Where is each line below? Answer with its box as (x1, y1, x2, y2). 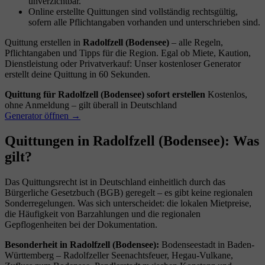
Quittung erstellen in (5, 37, 83, 47)
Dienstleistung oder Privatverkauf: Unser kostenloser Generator (5, 58, 241, 69)
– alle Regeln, (169, 37, 223, 47)
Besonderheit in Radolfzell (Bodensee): (5, 239, 159, 250)
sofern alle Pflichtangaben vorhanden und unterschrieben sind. (28, 17, 260, 27)
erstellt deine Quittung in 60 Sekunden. (5, 69, 150, 79)
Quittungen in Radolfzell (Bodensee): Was (5, 132, 259, 148)
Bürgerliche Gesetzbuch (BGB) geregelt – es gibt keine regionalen (5, 187, 253, 198)
